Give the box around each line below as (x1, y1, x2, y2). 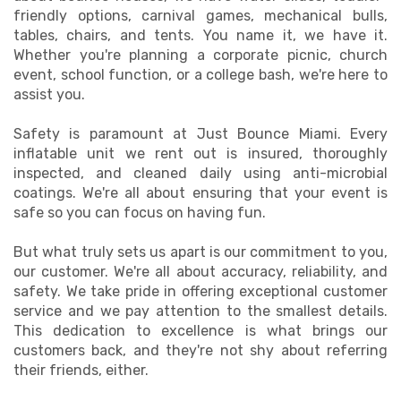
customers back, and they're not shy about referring (13, 342, 388, 359)
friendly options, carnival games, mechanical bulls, (13, 7, 388, 24)
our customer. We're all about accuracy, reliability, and (13, 263, 388, 280)
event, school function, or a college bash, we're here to (13, 66, 388, 83)
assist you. (13, 86, 85, 103)
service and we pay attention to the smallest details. (13, 303, 388, 320)
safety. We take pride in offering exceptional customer (13, 283, 388, 300)
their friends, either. (13, 362, 149, 379)
